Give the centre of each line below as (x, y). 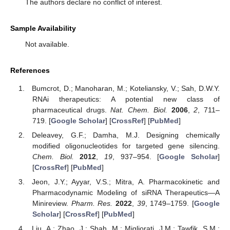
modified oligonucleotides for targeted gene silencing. (126, 146)
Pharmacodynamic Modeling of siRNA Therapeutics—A (126, 193)
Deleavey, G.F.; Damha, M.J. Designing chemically (126, 135)
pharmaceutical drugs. (71, 110)
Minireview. (52, 204)
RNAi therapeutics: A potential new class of (126, 99)
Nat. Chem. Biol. (139, 110)
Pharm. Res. (92, 204)
